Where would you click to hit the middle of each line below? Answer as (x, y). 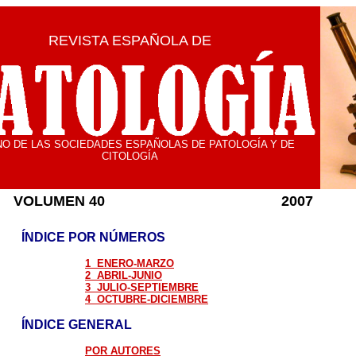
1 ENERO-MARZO (130, 263)
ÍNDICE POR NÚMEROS (93, 237)
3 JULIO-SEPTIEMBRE (142, 287)
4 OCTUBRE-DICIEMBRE (147, 299)
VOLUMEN (51, 201)
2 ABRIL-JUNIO (124, 275)
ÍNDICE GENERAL (77, 325)
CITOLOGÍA (130, 156)
